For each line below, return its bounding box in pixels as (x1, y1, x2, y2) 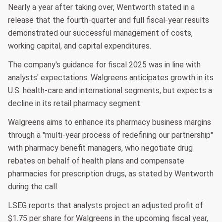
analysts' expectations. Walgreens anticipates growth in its (8, 73, 214, 83)
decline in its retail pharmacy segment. (8, 99, 142, 109)
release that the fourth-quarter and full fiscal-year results (8, 15, 209, 25)
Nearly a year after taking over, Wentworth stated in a (8, 2, 195, 12)
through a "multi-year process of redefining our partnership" (8, 130, 213, 140)
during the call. (8, 182, 58, 192)
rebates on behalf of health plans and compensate (8, 156, 184, 166)
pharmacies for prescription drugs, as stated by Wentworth (8, 169, 214, 179)
